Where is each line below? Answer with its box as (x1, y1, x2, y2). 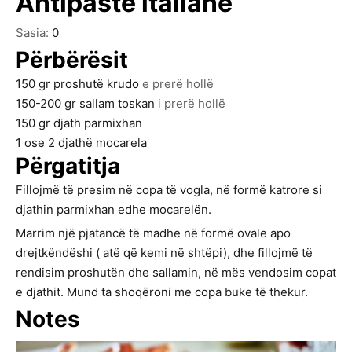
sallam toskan (79, 95, 155, 111)
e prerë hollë (142, 75, 214, 91)
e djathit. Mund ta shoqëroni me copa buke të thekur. (16, 284, 308, 299)
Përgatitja (16, 152, 120, 179)
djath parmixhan (53, 115, 142, 130)
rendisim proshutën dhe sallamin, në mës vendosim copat (16, 264, 336, 280)
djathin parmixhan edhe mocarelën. (16, 201, 211, 217)
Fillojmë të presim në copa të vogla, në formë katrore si (16, 181, 322, 197)
